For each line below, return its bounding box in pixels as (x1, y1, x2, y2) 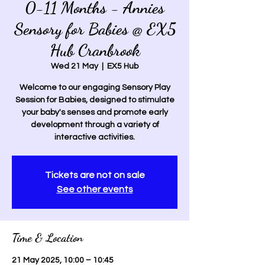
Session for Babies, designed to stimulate (15, 95, 174, 104)
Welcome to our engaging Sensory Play (19, 83, 170, 92)
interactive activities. (54, 132, 135, 141)
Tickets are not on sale (44, 170, 145, 180)
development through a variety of (30, 120, 159, 129)
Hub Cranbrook (49, 40, 140, 60)
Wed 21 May (51, 62, 98, 70)
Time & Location (12, 230, 83, 245)
